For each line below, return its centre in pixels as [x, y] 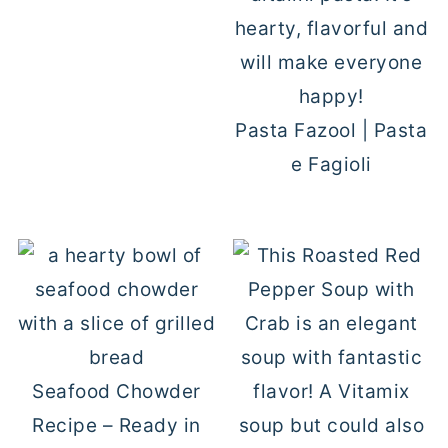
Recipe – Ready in [116, 425]
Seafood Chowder [116, 391]
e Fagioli [331, 164]
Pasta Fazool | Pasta [331, 130]
